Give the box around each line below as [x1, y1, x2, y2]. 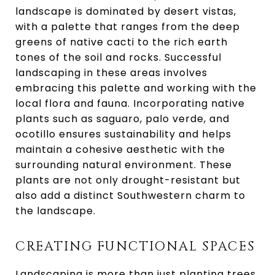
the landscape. [15, 204, 96, 218]
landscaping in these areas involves [15, 66, 207, 80]
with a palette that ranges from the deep [15, 20, 240, 34]
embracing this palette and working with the [15, 81, 257, 95]
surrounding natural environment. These [15, 158, 232, 172]
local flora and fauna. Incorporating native [15, 96, 245, 110]
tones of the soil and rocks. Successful [15, 50, 222, 64]
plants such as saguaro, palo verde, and [15, 112, 230, 126]
